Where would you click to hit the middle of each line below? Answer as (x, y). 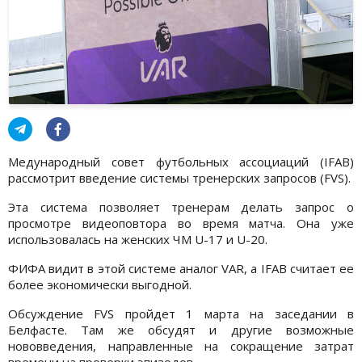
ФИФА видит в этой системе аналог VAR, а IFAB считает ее (181, 268)
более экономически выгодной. (100, 284)
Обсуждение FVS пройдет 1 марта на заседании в (181, 313)
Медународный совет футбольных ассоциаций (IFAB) (181, 161)
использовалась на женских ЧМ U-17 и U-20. (138, 239)
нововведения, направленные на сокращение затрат (181, 345)
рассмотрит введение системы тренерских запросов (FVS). (179, 177)
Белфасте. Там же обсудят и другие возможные (181, 329)
